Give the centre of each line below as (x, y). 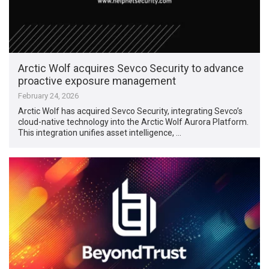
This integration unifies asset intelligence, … (100, 133)
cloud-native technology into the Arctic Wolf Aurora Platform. (134, 122)
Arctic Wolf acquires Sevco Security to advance (131, 68)
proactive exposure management (97, 81)
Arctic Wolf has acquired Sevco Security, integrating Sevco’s (131, 111)
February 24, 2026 (49, 96)
